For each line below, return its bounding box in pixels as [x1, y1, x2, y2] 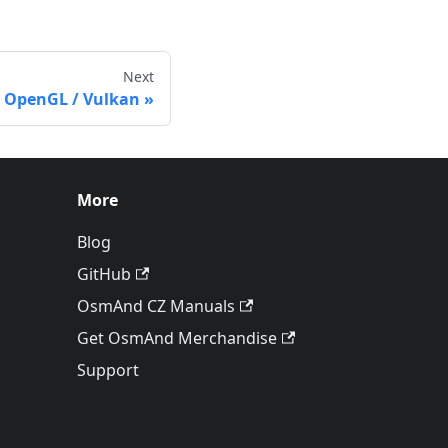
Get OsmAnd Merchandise [77, 327, 277, 350]
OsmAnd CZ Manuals [77, 295, 235, 318]
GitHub [77, 263, 131, 286]
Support [77, 359, 139, 382]
